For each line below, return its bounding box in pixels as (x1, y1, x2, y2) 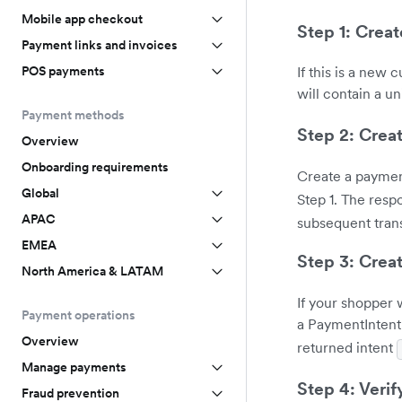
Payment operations (22, 307, 135, 323)
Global (22, 185, 59, 201)
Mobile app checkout (22, 11, 143, 27)
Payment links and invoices (22, 37, 178, 53)
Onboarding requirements (22, 159, 169, 175)
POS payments (22, 63, 105, 79)
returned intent (297, 338, 397, 357)
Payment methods (22, 107, 125, 123)
